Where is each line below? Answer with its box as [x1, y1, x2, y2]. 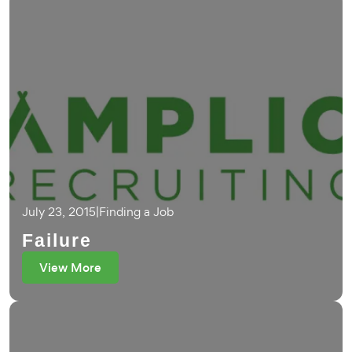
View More [39, 259, 101, 276]
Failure [22, 230, 92, 251]
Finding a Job [99, 203, 174, 220]
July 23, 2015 [22, 203, 96, 220]
